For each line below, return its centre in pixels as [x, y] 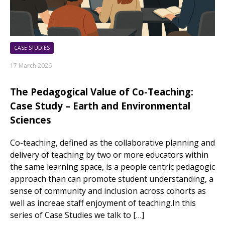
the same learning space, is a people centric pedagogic [113, 166]
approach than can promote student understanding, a [112, 179]
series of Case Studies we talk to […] [77, 215]
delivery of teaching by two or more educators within [109, 154]
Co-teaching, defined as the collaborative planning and [113, 142]
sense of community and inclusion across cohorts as [108, 191]
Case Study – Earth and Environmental [100, 106]
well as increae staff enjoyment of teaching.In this [103, 203]
